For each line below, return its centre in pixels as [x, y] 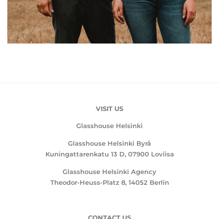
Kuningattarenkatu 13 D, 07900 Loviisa [109, 154]
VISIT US [109, 109]
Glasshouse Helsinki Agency [109, 172]
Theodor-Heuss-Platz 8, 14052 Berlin [109, 183]
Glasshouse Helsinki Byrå [109, 143]
